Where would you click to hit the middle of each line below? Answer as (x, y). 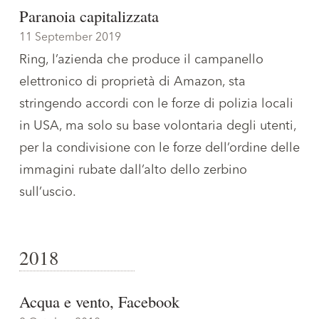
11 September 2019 (70, 38)
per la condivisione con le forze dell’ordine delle (159, 148)
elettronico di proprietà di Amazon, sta (132, 82)
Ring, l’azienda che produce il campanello (141, 59)
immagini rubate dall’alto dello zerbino (133, 170)
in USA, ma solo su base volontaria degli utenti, (158, 126)
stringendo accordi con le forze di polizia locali (156, 104)
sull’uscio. (48, 192)
